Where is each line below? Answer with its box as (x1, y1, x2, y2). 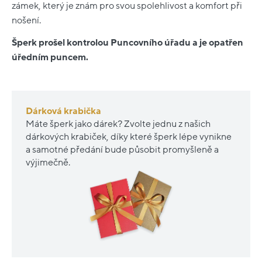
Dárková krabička (26, 106, 101, 117)
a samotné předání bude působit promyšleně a (26, 144, 219, 156)
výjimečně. (26, 157, 70, 168)
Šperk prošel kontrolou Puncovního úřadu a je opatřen (12, 37, 243, 48)
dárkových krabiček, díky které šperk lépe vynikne (26, 132, 232, 143)
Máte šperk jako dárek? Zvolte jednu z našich (26, 119, 211, 130)
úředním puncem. (12, 51, 88, 63)
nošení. (12, 15, 41, 26)
